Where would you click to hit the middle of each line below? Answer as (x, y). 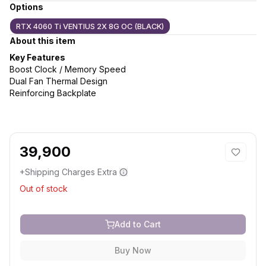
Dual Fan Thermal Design (58, 81)
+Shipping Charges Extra (68, 172)
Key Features (37, 57)
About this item (42, 41)
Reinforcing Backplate (53, 93)
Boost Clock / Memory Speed (68, 69)
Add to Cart (138, 224)
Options (26, 7)
